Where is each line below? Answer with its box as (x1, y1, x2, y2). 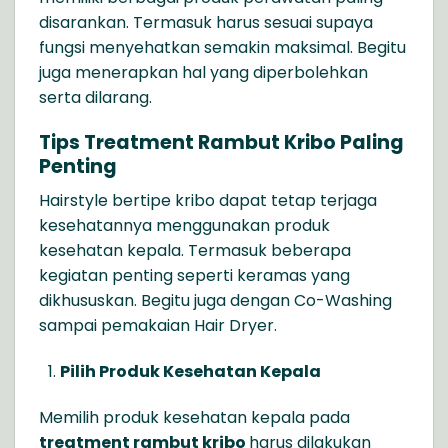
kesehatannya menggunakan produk (39, 214, 330, 238)
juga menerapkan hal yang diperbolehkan (39, 60, 368, 84)
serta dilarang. (39, 85, 152, 109)
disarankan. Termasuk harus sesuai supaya (39, 10, 373, 34)
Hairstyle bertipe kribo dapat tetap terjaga (39, 189, 377, 213)
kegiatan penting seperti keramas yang (39, 264, 350, 288)
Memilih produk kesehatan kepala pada (39, 405, 350, 429)
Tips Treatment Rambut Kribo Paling (39, 128, 404, 156)
